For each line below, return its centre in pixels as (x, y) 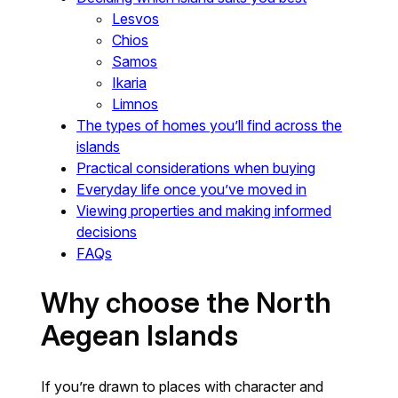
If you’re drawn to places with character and (183, 386)
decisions (107, 231)
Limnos (135, 103)
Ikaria (130, 82)
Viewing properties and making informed (204, 210)
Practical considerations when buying (196, 167)
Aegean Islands (140, 335)
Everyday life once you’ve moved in (192, 189)
